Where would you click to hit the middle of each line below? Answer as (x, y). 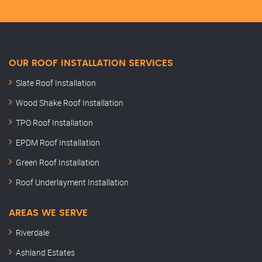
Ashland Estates (45, 253)
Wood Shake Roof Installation (70, 103)
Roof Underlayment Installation (72, 182)
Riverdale (32, 233)
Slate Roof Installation (56, 83)
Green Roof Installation (58, 163)
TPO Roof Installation (54, 123)
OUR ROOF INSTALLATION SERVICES (91, 63)
